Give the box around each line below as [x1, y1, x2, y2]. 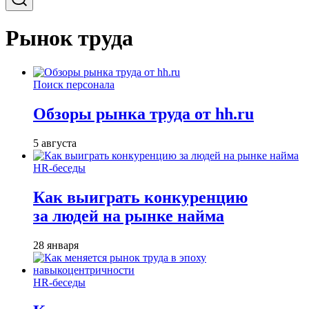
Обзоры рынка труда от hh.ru [33, 104, 254, 123]
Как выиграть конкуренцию [33, 188, 248, 206]
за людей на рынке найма [33, 206, 224, 225]
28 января [33, 239, 79, 251]
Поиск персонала [33, 78, 114, 90]
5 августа [33, 137, 77, 149]
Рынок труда [6, 26, 133, 51]
